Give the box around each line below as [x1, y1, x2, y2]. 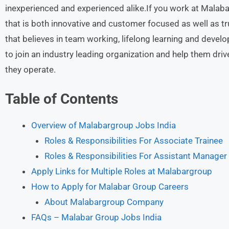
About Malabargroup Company [44, 196, 164, 207]
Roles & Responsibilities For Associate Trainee [44, 135, 223, 146]
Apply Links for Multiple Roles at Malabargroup [31, 166, 212, 176]
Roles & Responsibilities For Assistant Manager [44, 150, 227, 161]
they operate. [5, 64, 56, 75]
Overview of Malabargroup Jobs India [31, 120, 176, 130]
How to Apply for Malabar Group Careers [31, 181, 189, 192]
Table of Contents [5, 90, 118, 107]
